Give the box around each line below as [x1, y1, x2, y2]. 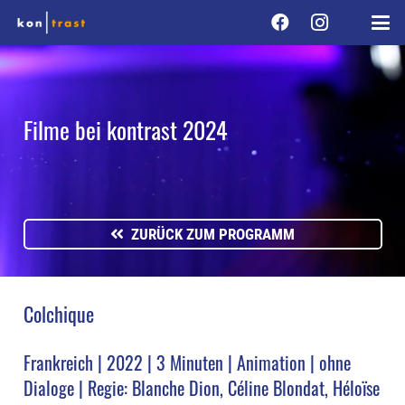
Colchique [23, 298, 94, 328]
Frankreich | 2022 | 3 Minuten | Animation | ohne [23, 349, 351, 377]
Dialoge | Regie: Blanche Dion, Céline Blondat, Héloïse [23, 374, 380, 402]
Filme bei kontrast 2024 [23, 111, 228, 147]
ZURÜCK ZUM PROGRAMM [131, 224, 296, 243]
